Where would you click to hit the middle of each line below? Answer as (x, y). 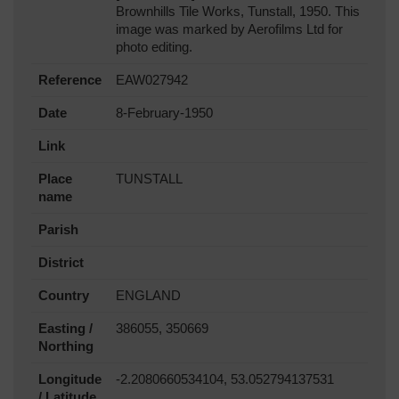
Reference (70, 80)
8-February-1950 (164, 113)
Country (64, 295)
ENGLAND (148, 295)
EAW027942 (152, 80)
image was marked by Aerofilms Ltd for (229, 29)
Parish (58, 229)
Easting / (65, 328)
